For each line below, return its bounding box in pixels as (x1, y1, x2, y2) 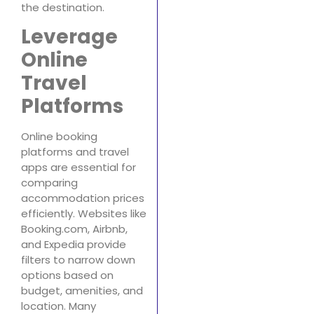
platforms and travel (21, 144, 129, 160)
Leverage (21, 23, 118, 51)
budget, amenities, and (21, 283, 143, 299)
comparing (21, 175, 78, 191)
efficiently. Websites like (21, 206, 146, 221)
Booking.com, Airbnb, (21, 221, 128, 237)
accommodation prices (21, 191, 144, 206)
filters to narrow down (21, 252, 135, 268)
